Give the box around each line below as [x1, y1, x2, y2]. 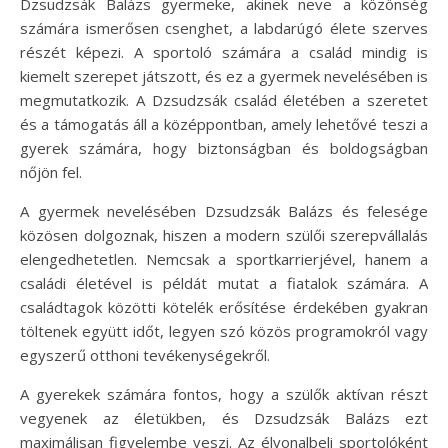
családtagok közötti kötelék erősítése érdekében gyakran [20, 296, 428, 317]
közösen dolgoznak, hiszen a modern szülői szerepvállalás [20, 224, 428, 245]
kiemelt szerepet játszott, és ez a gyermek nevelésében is [20, 65, 428, 86]
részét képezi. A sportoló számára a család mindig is [20, 41, 428, 62]
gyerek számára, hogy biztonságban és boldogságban [20, 137, 428, 158]
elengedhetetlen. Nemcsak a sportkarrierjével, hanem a [20, 248, 428, 269]
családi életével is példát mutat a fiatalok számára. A [20, 272, 428, 293]
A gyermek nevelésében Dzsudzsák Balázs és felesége [20, 200, 428, 221]
